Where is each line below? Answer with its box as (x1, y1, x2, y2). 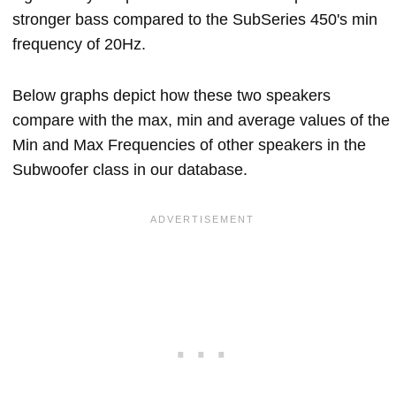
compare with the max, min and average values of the (12, 111, 390, 129)
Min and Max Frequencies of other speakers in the (12, 136, 366, 154)
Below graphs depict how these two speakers (12, 87, 331, 104)
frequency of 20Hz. (12, 35, 146, 53)
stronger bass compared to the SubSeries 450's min (12, 11, 377, 28)
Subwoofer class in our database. (12, 161, 247, 179)
